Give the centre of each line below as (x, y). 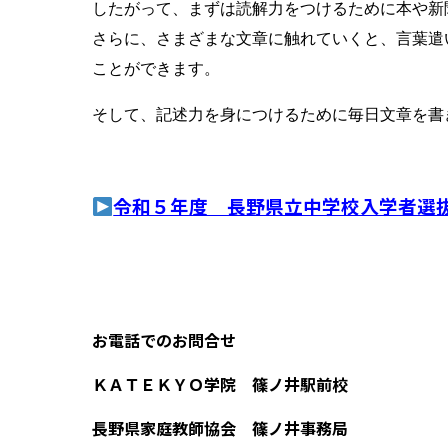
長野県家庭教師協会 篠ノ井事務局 (220, 428)
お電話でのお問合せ (172, 340)
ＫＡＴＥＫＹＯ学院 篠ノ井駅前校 (220, 384)
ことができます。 (156, 69)
